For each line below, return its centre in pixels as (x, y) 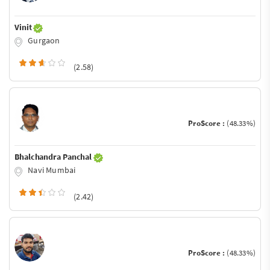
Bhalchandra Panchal (54, 156)
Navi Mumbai (51, 170)
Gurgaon (43, 41)
